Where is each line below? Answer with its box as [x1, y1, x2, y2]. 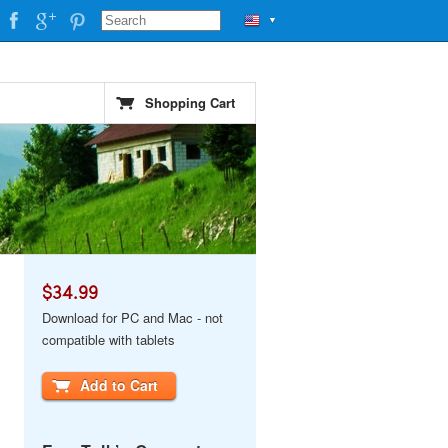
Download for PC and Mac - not [42, 308, 223, 327]
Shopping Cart [145, 93, 235, 112]
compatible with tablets [42, 330, 175, 349]
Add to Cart [80, 375, 158, 395]
